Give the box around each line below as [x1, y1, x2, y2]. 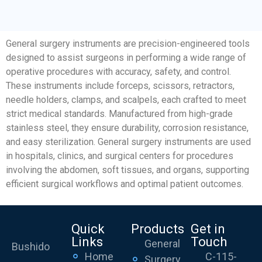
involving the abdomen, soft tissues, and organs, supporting [6, 164, 249, 175]
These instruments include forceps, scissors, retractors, [6, 80, 235, 91]
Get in [191, 221, 225, 236]
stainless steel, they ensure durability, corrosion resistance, [6, 122, 249, 133]
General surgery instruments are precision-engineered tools [6, 37, 250, 49]
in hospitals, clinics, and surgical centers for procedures [6, 150, 233, 161]
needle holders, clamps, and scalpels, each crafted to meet [6, 94, 246, 105]
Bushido [12, 240, 50, 253]
